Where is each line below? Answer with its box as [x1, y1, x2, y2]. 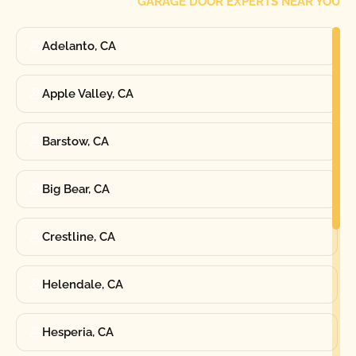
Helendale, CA [41, 277, 123, 292]
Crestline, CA [41, 229, 115, 244]
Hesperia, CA [41, 324, 114, 339]
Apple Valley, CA [41, 86, 133, 101]
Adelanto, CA [41, 38, 116, 53]
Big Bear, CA [41, 181, 110, 196]
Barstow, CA [41, 133, 109, 149]
